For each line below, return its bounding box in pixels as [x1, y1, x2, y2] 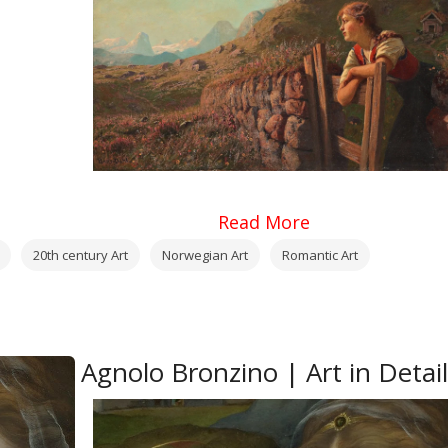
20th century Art [33, 246, 128, 265]
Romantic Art [282, 246, 358, 265]
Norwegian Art [162, 246, 248, 265]
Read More [218, 210, 310, 235]
